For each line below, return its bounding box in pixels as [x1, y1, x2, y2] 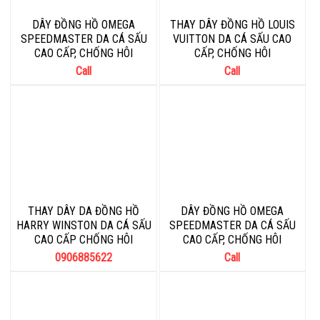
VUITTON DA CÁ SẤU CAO [173, 31, 292, 46]
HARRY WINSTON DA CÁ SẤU [16, 218, 151, 232]
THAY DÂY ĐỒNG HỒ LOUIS [169, 17, 295, 31]
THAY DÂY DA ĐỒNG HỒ [28, 204, 140, 218]
